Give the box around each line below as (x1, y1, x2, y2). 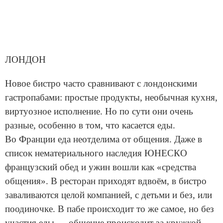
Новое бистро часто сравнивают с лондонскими (5, 78, 197, 89)
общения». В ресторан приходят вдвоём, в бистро (5, 176, 207, 187)
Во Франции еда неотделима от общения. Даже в (5, 134, 202, 145)
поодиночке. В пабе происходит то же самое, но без (5, 204, 214, 215)
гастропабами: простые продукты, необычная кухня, (5, 92, 218, 103)
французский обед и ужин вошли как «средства (5, 162, 196, 173)
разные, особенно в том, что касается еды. (5, 120, 175, 131)
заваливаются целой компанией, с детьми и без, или (5, 190, 212, 201)
